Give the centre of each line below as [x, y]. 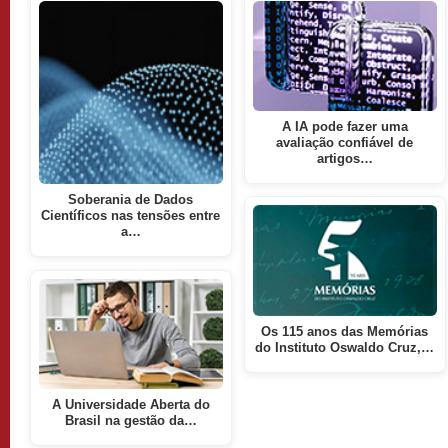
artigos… [344, 158]
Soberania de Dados [131, 200]
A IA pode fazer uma [344, 126]
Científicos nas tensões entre [131, 216]
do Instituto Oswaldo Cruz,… [345, 347]
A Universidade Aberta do [130, 404]
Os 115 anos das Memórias [345, 331]
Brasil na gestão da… [130, 420]
